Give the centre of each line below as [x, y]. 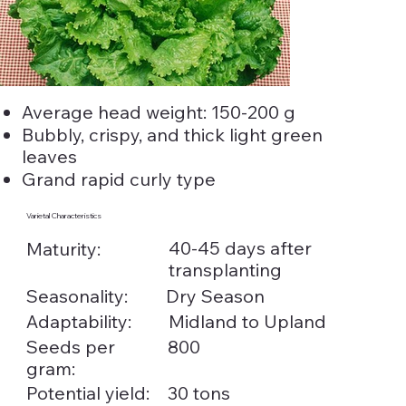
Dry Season [215, 295]
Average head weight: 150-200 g [160, 111]
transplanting [225, 270]
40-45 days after [240, 248]
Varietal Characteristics [63, 216]
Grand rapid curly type [118, 179]
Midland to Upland [247, 321]
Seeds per [70, 346]
